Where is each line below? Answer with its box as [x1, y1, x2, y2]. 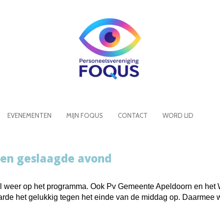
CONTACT [117, 111, 148, 119]
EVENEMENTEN [7, 111, 52, 119]
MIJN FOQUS [66, 111, 103, 119]
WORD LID [162, 111, 193, 119]
